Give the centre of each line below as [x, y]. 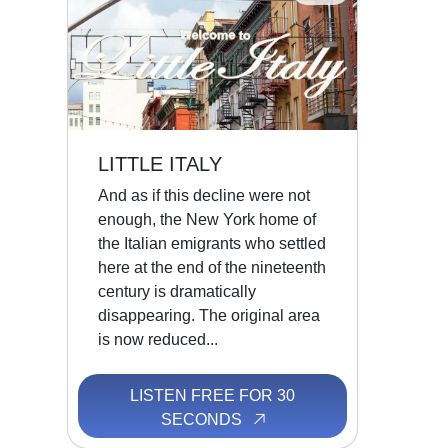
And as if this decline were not [204, 195]
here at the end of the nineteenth [212, 267]
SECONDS [203, 420]
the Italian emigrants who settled [212, 243]
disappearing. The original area [209, 315]
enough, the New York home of [207, 219]
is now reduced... [158, 339]
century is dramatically [177, 291]
